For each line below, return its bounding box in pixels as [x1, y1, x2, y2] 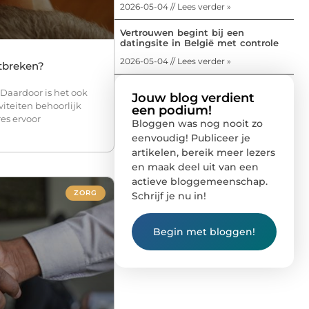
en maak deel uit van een [132, 160, 259, 173]
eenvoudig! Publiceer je [132, 131, 250, 144]
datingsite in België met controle [120, 37, 279, 48]
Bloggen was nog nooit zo [132, 117, 263, 130]
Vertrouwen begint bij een [120, 26, 244, 38]
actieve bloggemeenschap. [132, 175, 268, 188]
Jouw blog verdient [132, 90, 255, 106]
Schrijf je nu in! [132, 189, 206, 202]
